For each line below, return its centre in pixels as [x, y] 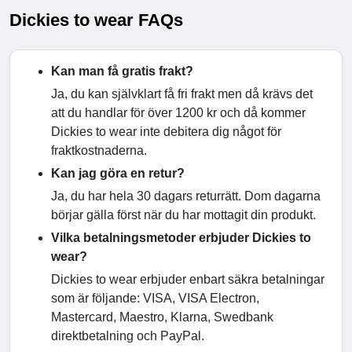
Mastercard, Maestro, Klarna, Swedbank [162, 317]
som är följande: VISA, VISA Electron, [155, 299]
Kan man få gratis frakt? [122, 71]
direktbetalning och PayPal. [128, 336]
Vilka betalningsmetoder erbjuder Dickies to [181, 238]
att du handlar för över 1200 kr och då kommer [178, 113]
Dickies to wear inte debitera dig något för [166, 132]
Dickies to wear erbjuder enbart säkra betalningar [188, 280]
